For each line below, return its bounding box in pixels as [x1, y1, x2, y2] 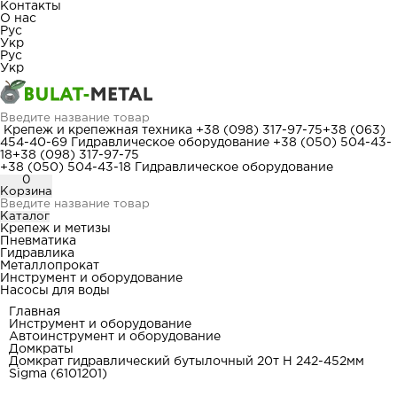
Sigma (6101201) [9, 369, 107, 379]
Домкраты [9, 344, 74, 354]
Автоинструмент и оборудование [9, 331, 221, 342]
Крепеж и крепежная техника [4, 125, 192, 136]
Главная [9, 307, 60, 317]
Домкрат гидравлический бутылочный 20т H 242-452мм [9, 356, 364, 367]
